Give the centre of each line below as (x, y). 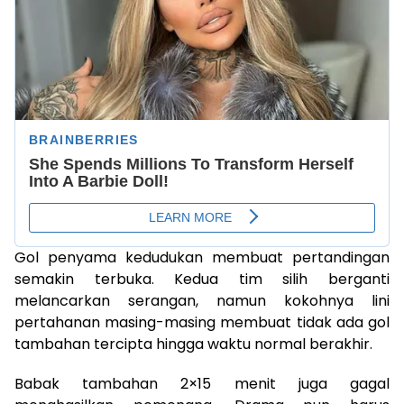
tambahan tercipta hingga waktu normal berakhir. (193, 344)
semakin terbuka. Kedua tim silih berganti (202, 280)
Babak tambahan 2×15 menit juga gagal (202, 384)
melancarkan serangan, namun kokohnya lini (202, 301)
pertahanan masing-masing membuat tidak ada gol (202, 323)
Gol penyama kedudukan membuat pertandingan (202, 258)
